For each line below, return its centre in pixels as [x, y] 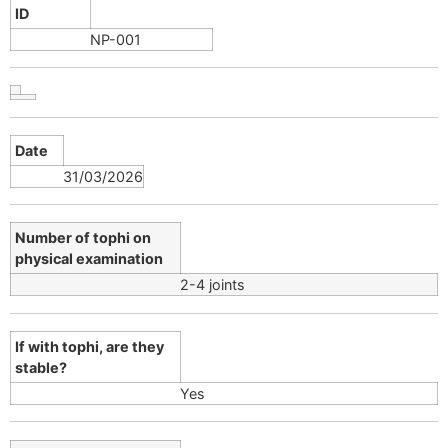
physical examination [89, 259]
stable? [41, 367]
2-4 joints [212, 285]
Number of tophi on [83, 238]
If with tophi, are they [90, 346]
